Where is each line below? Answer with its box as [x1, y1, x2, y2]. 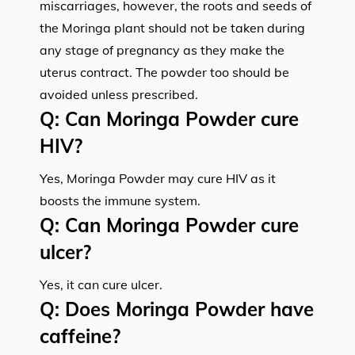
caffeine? [40, 323, 120, 348]
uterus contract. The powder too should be [40, 63, 289, 80]
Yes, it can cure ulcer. [40, 276, 162, 292]
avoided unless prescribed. [40, 86, 198, 102]
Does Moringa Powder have [59, 296, 314, 321]
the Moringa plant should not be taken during [40, 19, 305, 36]
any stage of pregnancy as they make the [40, 41, 284, 58]
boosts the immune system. [40, 192, 200, 208]
